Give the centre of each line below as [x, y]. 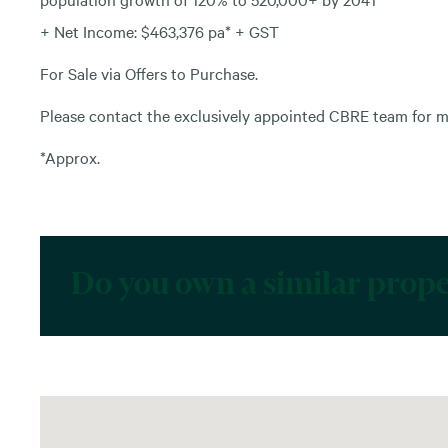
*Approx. [70, 156]
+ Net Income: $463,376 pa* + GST [159, 30]
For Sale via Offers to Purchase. [149, 72]
